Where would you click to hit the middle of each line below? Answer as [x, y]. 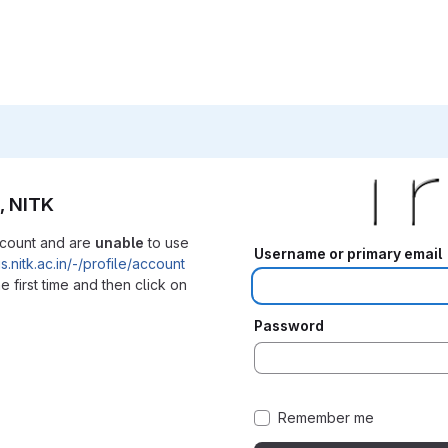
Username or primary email [348, 253]
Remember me [326, 417]
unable [119, 242]
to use [166, 242]
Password [289, 325]
